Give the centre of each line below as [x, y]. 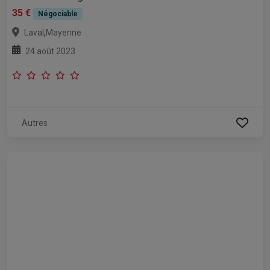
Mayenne [64, 33]
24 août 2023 [50, 52]
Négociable [58, 14]
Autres [35, 123]
